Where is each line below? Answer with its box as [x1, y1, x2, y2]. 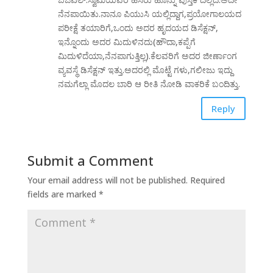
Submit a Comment [27, 151, 154, 170]
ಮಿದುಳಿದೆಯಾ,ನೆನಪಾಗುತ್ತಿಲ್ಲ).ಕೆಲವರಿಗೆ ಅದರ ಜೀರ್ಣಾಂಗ [57, 50, 237, 62]
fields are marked [27, 188, 99, 200]
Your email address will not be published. [27, 174, 188, 186]
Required [190, 174, 225, 186]
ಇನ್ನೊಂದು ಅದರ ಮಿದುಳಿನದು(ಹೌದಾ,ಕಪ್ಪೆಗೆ [57, 36, 196, 48]
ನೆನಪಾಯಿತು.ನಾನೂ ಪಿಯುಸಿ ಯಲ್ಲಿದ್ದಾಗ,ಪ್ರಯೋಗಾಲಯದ [57, 8, 241, 20]
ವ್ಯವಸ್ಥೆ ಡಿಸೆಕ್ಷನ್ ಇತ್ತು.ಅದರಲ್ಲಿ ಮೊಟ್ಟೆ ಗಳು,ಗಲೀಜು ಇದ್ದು [57, 64, 233, 76]
